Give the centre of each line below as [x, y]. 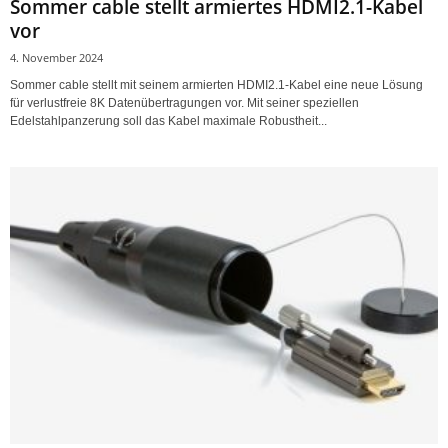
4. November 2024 [56, 57]
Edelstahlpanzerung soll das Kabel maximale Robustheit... [168, 120]
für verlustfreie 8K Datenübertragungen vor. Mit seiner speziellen [184, 102]
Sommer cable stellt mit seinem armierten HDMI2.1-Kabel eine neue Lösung [216, 84]
